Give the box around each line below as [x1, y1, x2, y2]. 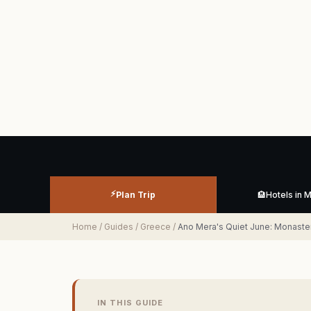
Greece [140, 221, 171, 233]
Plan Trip [116, 190, 155, 201]
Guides [104, 221, 133, 233]
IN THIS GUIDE [97, 298, 164, 308]
